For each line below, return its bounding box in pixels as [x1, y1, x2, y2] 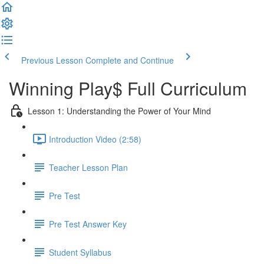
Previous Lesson [21, 54, 83, 66]
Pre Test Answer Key [49, 217, 127, 230]
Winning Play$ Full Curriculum [9, 75, 247, 101]
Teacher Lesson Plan [49, 161, 128, 173]
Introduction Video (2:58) [49, 133, 141, 145]
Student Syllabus [49, 246, 111, 258]
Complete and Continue [85, 54, 174, 66]
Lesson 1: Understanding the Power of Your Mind [28, 104, 211, 117]
